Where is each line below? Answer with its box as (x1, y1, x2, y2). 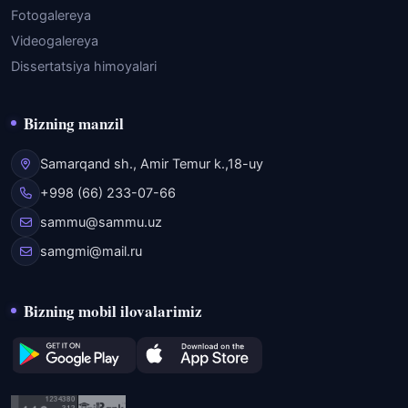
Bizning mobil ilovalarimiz (24, 300, 202, 322)
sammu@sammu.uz (40, 214, 162, 230)
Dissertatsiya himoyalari (11, 58, 157, 75)
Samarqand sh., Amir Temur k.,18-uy (40, 156, 263, 172)
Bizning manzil (24, 112, 124, 135)
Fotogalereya (11, 7, 91, 24)
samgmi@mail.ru (40, 243, 142, 260)
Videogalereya (11, 33, 98, 49)
